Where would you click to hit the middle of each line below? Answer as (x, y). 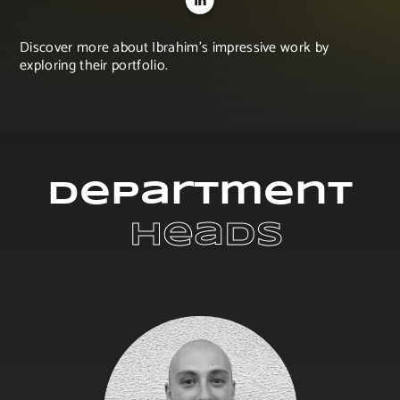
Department (200, 195)
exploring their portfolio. (94, 66)
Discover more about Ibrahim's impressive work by (175, 48)
